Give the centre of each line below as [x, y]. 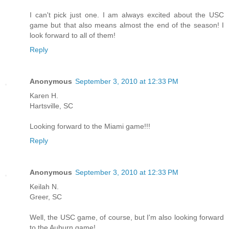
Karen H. [44, 95]
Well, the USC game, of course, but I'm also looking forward [127, 217]
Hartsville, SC [51, 106]
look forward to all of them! [73, 35]
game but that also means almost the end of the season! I [127, 25]
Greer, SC [46, 197]
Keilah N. [44, 186]
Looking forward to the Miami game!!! [90, 126]
